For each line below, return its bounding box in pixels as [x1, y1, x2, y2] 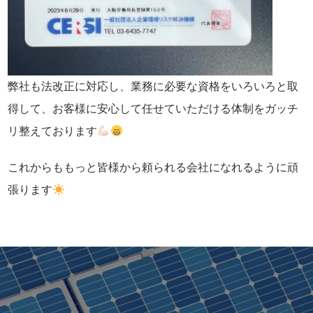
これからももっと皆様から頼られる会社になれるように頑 [8, 161, 299, 173]
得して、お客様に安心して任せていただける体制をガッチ [8, 103, 299, 115]
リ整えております [8, 125, 98, 137]
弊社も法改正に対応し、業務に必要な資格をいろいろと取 [8, 80, 299, 92]
